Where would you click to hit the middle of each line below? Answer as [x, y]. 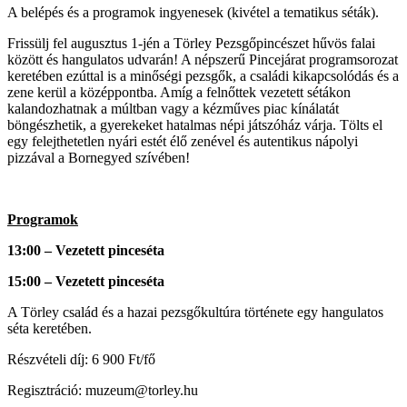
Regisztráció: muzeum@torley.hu [103, 390]
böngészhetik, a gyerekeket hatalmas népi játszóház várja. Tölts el [195, 124]
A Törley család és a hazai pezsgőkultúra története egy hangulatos [195, 312]
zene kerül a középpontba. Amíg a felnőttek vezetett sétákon [179, 92]
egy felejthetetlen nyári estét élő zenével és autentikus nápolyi [183, 141]
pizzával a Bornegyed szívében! [99, 157]
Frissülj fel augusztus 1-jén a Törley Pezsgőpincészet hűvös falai [191, 43]
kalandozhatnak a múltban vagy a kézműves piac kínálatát [173, 108]
